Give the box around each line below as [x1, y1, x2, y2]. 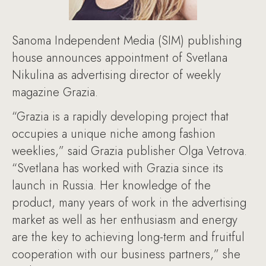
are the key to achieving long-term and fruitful [12, 229, 245, 246]
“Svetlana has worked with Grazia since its [12, 160, 223, 177]
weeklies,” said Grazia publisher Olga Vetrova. [12, 142, 247, 160]
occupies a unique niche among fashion [12, 125, 216, 142]
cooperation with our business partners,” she [12, 246, 240, 263]
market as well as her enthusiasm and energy [12, 211, 237, 229]
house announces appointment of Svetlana [12, 49, 227, 66]
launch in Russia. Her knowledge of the [12, 177, 211, 194]
